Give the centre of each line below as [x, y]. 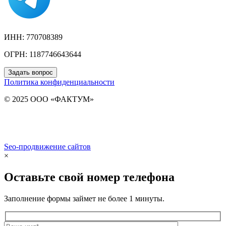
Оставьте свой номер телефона [89, 177]
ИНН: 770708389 [33, 37]
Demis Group [114, 147]
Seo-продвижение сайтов [47, 147]
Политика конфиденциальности [59, 82]
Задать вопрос [31, 73]
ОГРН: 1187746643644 [43, 54]
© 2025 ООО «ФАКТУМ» [49, 99]
